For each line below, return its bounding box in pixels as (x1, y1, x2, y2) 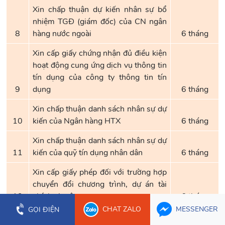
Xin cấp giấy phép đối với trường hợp (33, 167, 167, 178)
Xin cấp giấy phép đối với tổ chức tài (33, 210, 167, 221)
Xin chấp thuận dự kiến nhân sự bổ (33, 4, 167, 15)
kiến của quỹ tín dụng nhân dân (33, 147, 143, 158)
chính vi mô (33, 191, 74, 202)
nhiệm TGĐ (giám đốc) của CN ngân (33, 16, 167, 27)
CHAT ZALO (102, 204, 142, 214)
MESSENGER (176, 204, 218, 214)
